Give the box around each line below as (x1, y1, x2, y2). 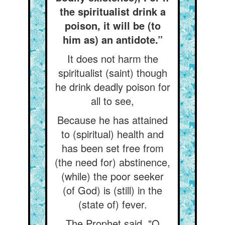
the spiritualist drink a (59, 4, 166, 19)
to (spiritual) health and (61, 127, 164, 141)
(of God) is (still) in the (63, 183, 162, 197)
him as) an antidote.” (62, 32, 163, 47)
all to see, (91, 93, 134, 108)
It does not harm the (67, 51, 158, 66)
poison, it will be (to (64, 18, 161, 33)
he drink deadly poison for (55, 79, 170, 94)
